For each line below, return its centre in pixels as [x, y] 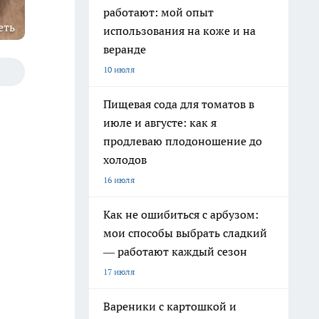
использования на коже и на [179, 31]
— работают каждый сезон [175, 251]
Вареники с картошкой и [170, 306]
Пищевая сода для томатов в [179, 104]
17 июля [119, 272]
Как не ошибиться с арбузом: [181, 214]
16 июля [119, 180]
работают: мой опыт [158, 12]
